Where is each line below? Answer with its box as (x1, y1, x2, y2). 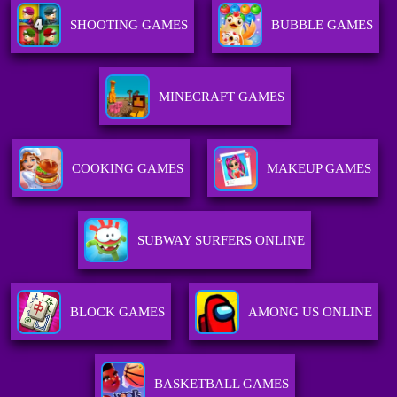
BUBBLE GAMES (270, 18, 373, 33)
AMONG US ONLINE (248, 305, 373, 320)
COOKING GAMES (71, 161, 183, 176)
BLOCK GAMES (70, 305, 166, 320)
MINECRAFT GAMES (158, 90, 284, 105)
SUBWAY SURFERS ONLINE (137, 233, 306, 248)
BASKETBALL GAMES (153, 377, 289, 392)
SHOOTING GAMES (69, 18, 188, 33)
